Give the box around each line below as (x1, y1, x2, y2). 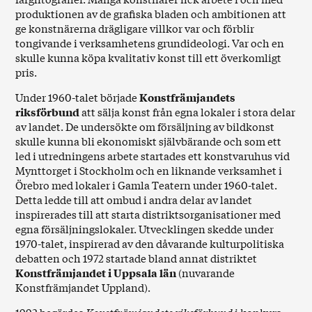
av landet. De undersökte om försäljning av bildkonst (15, 118, 275, 134)
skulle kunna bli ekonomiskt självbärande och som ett (15, 133, 282, 148)
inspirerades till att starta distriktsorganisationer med (15, 206, 281, 221)
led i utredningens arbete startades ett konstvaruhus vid (15, 148, 290, 163)
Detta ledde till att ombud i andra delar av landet (15, 192, 253, 207)
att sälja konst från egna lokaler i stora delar (81, 104, 296, 119)
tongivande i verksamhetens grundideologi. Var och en (15, 35, 285, 50)
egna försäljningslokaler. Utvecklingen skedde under (15, 221, 274, 236)
